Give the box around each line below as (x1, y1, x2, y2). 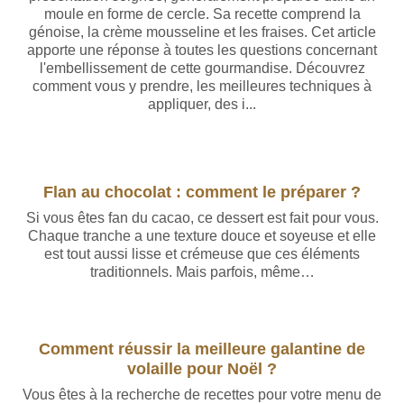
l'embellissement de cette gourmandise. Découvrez (39, 60, 365, 76)
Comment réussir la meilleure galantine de (39, 339, 365, 358)
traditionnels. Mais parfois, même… (89, 264, 315, 280)
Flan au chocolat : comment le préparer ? (43, 182, 361, 201)
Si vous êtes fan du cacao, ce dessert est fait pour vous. (25, 210, 379, 225)
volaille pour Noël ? (127, 359, 277, 378)
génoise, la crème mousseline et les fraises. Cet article (28, 24, 376, 40)
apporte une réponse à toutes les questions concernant (27, 42, 377, 58)
